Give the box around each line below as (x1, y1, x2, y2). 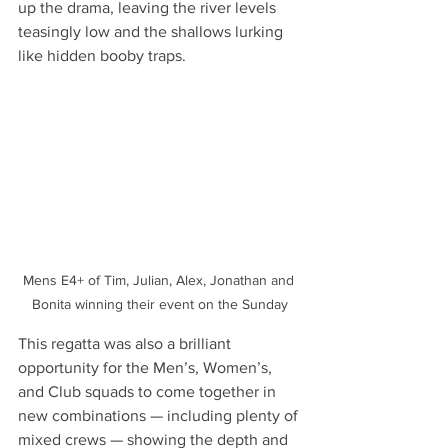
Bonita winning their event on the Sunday (32, 296, 288, 313)
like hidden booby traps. (18, 46, 186, 64)
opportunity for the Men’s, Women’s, (18, 359, 276, 377)
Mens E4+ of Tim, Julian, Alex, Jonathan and (22, 272, 298, 289)
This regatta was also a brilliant (18, 335, 235, 353)
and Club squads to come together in (18, 383, 280, 401)
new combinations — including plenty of (18, 407, 302, 425)
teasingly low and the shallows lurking (18, 22, 287, 40)
